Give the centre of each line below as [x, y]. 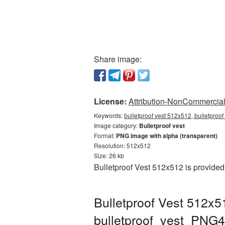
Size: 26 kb [109, 155]
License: [110, 101]
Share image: [118, 59]
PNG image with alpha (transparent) [167, 136]
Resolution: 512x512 [122, 145]
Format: [105, 135]
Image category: [117, 125]
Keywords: [109, 115]
